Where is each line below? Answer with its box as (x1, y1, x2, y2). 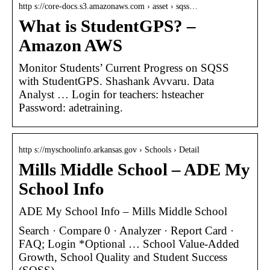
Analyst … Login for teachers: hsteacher (19, 87, 204, 101)
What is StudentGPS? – (19, 16, 196, 36)
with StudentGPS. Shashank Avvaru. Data (19, 74, 214, 87)
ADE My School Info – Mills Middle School (19, 204, 227, 218)
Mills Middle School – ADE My (19, 160, 250, 179)
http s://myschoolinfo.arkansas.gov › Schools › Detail (19, 145, 199, 154)
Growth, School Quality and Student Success (19, 250, 227, 263)
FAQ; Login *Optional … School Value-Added (19, 237, 239, 250)
